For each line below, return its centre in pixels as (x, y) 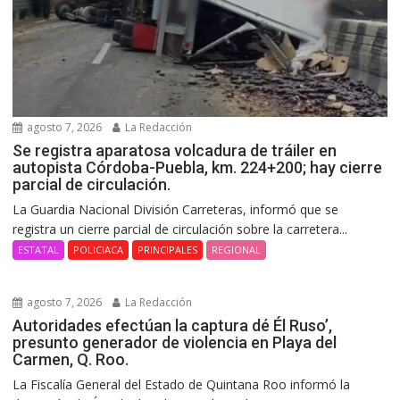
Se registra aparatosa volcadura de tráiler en (175, 150)
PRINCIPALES (168, 249)
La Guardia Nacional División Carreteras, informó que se (176, 209)
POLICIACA (99, 249)
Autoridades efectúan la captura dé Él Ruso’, (173, 325)
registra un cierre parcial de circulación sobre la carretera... (180, 229)
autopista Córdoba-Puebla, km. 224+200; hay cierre (198, 167)
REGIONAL (237, 249)
